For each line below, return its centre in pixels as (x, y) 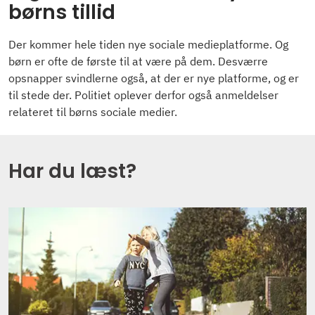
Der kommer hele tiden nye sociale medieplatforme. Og (148, 45)
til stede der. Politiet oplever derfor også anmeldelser (143, 95)
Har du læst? (72, 172)
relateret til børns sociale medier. (93, 112)
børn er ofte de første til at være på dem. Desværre (138, 62)
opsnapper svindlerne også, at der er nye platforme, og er (154, 78)
